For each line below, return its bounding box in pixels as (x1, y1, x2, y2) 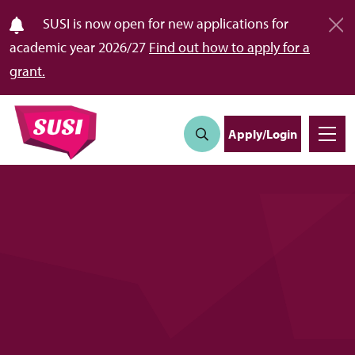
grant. (10, 62, 45, 80)
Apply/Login (228, 125, 297, 142)
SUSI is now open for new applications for (40, 14, 288, 32)
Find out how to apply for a (149, 38, 310, 56)
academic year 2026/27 (10, 38, 149, 56)
